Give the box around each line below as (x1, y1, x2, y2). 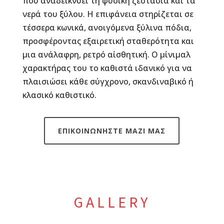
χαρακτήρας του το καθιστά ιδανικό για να (22, 62, 192, 73)
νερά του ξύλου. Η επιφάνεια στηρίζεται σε (22, 8, 193, 19)
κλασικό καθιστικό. (22, 89, 96, 100)
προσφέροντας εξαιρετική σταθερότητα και (22, 35, 194, 46)
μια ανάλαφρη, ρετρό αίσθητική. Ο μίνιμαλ (22, 49, 190, 60)
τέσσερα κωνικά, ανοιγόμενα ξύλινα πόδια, (22, 22, 191, 33)
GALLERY (73, 192, 150, 211)
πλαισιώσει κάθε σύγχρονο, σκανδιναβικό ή (22, 76, 193, 87)
